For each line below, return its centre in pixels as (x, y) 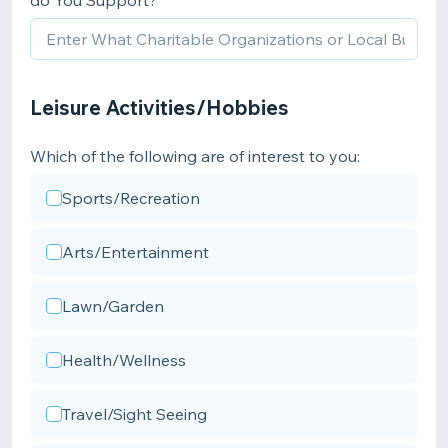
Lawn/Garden (113, 306)
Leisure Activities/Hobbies (159, 107)
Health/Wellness (124, 360)
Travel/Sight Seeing (134, 414)
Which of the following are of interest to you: (195, 156)
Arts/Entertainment (135, 252)
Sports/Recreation (131, 198)
